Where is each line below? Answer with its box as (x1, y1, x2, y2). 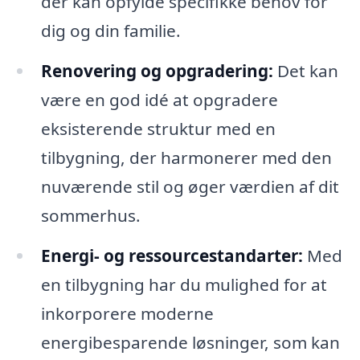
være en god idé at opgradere (40, 88, 278, 111)
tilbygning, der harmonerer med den (40, 145, 332, 169)
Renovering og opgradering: (40, 59, 273, 82)
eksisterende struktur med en (40, 117, 276, 140)
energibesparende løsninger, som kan (40, 330, 340, 354)
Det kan (272, 59, 338, 82)
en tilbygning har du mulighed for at (40, 272, 327, 296)
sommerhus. (40, 203, 141, 227)
